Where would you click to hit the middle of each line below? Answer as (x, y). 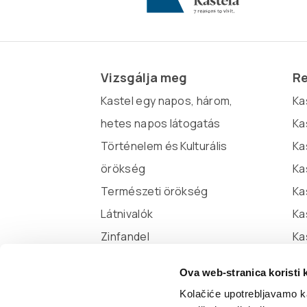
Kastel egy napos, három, (167, 100)
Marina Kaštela (139, 281)
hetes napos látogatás (161, 123)
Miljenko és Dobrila (150, 259)
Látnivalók (127, 213)
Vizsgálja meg (144, 77)
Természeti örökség (155, 191)
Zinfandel (125, 236)
